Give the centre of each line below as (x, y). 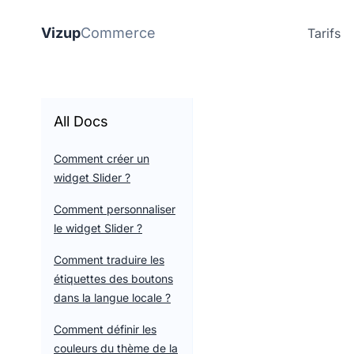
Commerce (118, 33)
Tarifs (324, 33)
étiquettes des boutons (113, 279)
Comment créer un (102, 158)
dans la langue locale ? (112, 298)
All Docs (81, 121)
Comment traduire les (109, 260)
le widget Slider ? (98, 228)
